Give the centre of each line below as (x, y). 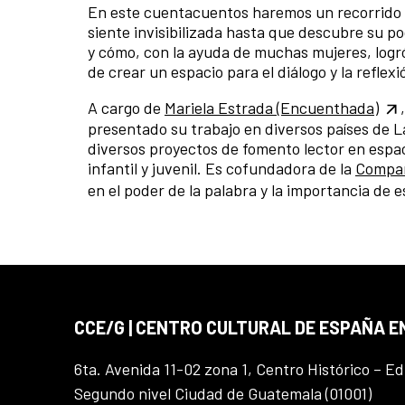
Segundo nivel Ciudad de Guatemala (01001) (223, 393)
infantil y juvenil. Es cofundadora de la (221, 169)
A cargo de (126, 107)
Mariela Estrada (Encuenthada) (272, 107)
